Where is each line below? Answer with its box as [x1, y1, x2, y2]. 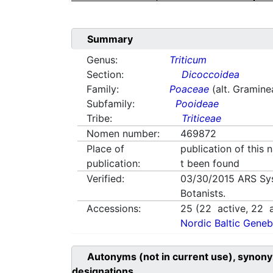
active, [211, 202, 252, 215]
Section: [87, 68, 124, 81]
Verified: [87, 172, 124, 185]
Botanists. [180, 187, 226, 200]
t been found [180, 157, 240, 170]
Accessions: [87, 202, 141, 215]
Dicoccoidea [182, 68, 240, 81]
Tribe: [87, 112, 112, 125]
